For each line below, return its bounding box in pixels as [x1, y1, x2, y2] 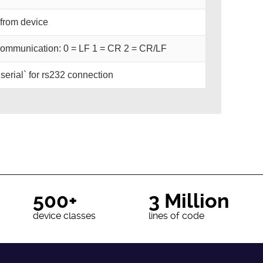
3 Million [148, 189, 229, 213]
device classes [33, 210, 96, 221]
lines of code [148, 210, 204, 221]
